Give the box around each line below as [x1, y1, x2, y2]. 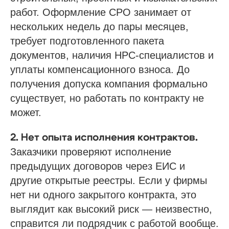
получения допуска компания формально [10, 78, 208, 89]
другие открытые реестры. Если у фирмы [10, 175, 207, 186]
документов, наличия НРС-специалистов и [10, 50, 214, 61]
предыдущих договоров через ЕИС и [10, 161, 185, 172]
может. [10, 107, 41, 118]
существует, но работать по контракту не [10, 93, 204, 104]
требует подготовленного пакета [10, 35, 164, 47]
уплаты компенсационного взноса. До [10, 64, 190, 75]
